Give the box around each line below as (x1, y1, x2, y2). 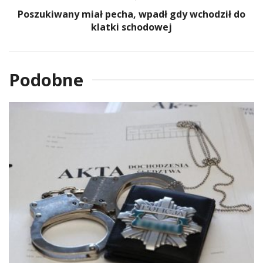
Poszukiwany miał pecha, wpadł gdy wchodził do (18, 7, 245, 21)
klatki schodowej (91, 20, 172, 33)
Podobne (9, 68, 83, 91)
